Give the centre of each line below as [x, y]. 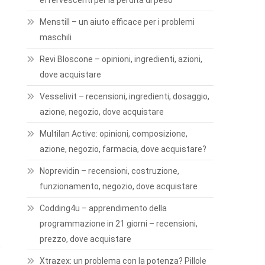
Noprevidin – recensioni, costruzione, [110, 171]
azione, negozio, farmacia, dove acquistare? [123, 149]
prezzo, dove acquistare [86, 239]
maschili [56, 37]
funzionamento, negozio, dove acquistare [119, 186]
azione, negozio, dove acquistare [102, 112]
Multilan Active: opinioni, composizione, [114, 134]
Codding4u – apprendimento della [104, 208]
